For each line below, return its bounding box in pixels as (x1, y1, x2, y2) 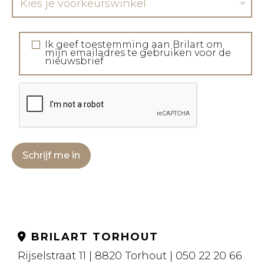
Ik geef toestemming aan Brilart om (45, 39, 223, 50)
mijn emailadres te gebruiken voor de (45, 47, 231, 58)
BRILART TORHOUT (27, 230, 159, 243)
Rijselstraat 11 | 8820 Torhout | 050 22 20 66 (18, 249, 245, 262)
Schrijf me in (22, 150, 80, 161)
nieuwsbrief (45, 55, 104, 67)
